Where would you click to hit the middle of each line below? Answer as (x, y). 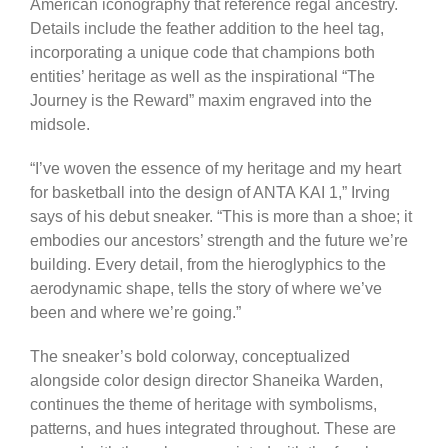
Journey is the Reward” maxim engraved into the (201, 100)
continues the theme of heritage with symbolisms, (203, 404)
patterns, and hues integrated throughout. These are (213, 428)
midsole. (60, 124)
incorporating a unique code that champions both (202, 52)
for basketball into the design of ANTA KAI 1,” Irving (210, 192)
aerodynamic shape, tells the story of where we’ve (206, 288)
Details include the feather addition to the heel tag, (207, 28)
